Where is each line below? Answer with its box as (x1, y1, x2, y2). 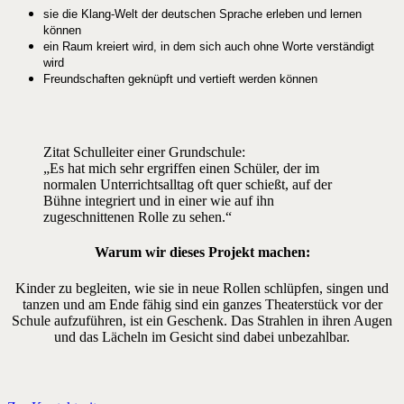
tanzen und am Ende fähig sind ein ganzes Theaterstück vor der (22, 296, 382, 312)
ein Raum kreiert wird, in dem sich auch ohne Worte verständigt (43, 40, 374, 54)
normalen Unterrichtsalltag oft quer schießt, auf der (43, 177, 332, 193)
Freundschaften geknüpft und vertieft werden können (43, 72, 317, 87)
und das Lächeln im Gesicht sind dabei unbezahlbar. (54, 328, 350, 344)
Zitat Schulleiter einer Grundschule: (43, 144, 245, 161)
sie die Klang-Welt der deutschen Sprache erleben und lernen (43, 7, 362, 22)
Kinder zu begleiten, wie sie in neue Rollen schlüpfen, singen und (15, 280, 389, 296)
